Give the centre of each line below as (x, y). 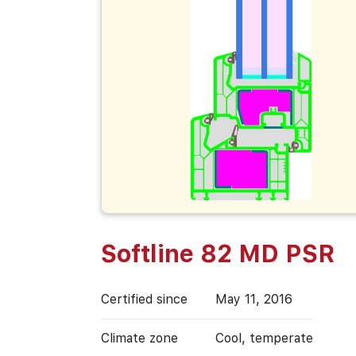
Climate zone (139, 338)
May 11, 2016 (253, 299)
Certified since (144, 299)
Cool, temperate (264, 338)
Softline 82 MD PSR (217, 253)
